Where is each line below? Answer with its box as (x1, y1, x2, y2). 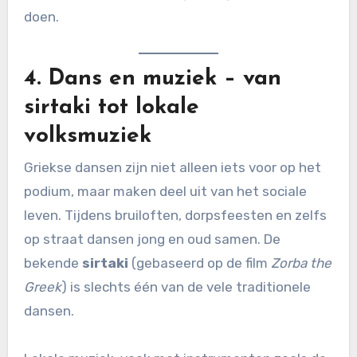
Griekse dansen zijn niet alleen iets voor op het (23, 159, 321, 176)
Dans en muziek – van (47, 67, 281, 90)
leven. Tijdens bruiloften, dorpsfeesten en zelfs (23, 207, 327, 224)
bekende (23, 255, 82, 272)
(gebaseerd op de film (127, 255, 271, 272)
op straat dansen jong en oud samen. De (23, 231, 280, 248)
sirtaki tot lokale (23, 96, 199, 119)
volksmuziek (23, 124, 151, 147)
